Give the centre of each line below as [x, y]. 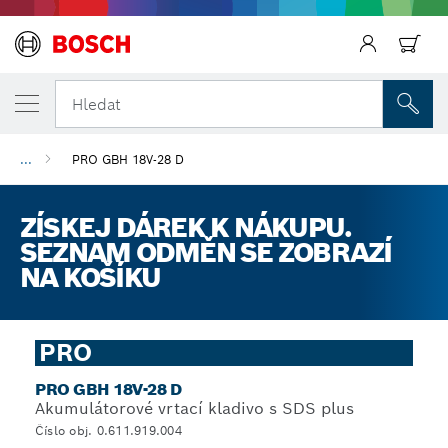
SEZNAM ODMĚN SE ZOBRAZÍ [206, 252]
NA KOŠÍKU [90, 277]
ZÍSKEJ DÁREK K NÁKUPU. [186, 227]
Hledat [96, 104]
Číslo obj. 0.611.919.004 [108, 430]
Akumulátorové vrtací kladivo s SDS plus [194, 408]
